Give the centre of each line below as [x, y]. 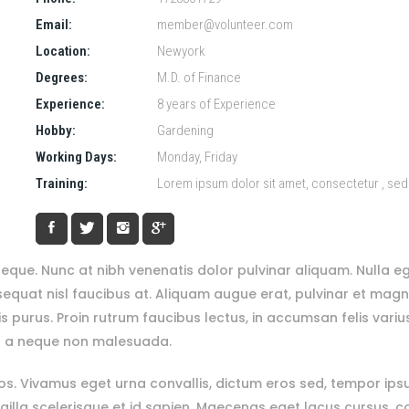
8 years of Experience [215, 104]
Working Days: [76, 157]
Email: [54, 25]
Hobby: [56, 131]
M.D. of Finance [198, 78]
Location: [63, 51]
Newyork [180, 51]
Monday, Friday [196, 157]
